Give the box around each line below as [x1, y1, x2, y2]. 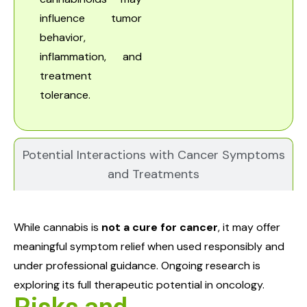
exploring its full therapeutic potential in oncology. [14, 278, 265, 293]
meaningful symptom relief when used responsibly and [14, 239, 284, 254]
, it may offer [218, 220, 280, 235]
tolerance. [40, 88, 90, 103]
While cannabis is [14, 220, 101, 235]
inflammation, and [40, 49, 142, 64]
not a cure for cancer [101, 220, 218, 235]
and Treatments [108, 166, 199, 183]
